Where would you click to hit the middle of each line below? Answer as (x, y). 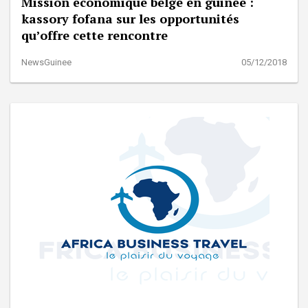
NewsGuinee (46, 62)
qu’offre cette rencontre (95, 35)
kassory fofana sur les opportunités (130, 18)
